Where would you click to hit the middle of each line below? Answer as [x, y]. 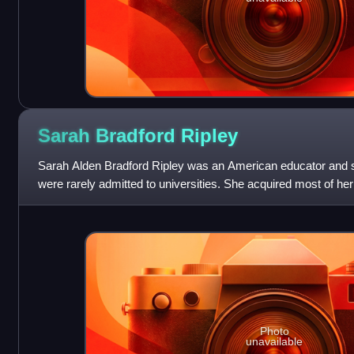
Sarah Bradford [109, 135]
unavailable [275, 342]
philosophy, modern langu [103, 202]
